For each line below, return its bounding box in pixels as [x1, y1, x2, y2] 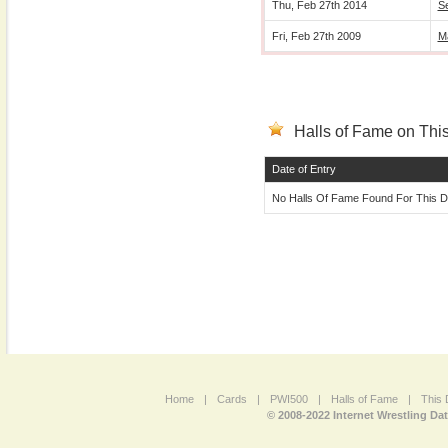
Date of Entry [271, 163, 336, 175]
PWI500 [269, 393, 308, 405]
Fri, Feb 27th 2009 [271, 30, 361, 42]
